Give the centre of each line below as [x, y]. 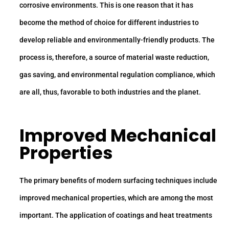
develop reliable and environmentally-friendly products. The [117, 40]
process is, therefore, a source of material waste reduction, [114, 57]
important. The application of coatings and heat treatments [116, 215]
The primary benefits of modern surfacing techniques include [118, 181]
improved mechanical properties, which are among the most [116, 198]
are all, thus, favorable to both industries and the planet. [110, 92]
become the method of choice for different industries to [109, 22]
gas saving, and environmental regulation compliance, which [117, 74]
